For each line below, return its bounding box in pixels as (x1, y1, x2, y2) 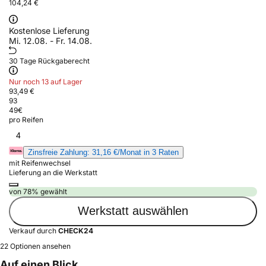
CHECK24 (58, 226, 93, 235)
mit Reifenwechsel (9, 158, 71, 167)
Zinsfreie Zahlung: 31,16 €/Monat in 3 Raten (28, 147, 179, 157)
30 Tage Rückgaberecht (9, 56, 90, 65)
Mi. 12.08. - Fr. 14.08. (9, 35, 92, 46)
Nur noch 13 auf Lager (9, 77, 83, 86)
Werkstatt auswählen (78, 204, 188, 218)
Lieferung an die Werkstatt (9, 167, 97, 177)
